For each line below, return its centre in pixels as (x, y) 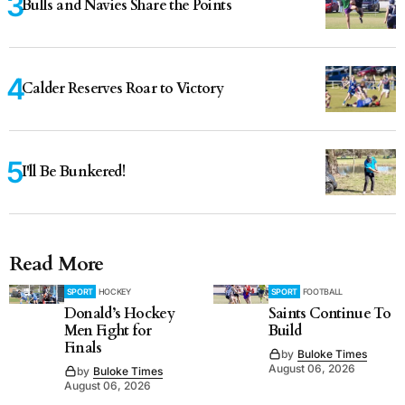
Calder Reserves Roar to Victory (123, 88)
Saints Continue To (330, 313)
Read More (57, 264)
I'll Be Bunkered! (74, 171)
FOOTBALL (322, 291)
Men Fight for (108, 330)
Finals (83, 348)
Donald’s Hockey (119, 313)
